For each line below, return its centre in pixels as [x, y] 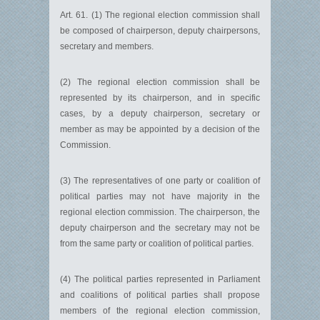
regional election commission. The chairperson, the [160, 212]
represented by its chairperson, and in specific [160, 98]
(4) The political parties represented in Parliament [160, 279]
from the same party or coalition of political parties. [157, 244]
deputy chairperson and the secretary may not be [160, 228]
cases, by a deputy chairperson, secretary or [160, 114]
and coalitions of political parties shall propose [160, 295]
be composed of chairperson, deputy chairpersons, [160, 31]
